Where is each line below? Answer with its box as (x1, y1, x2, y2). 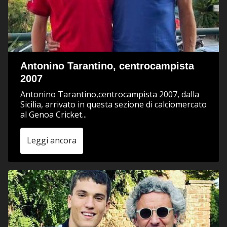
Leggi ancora (27, 134, 77, 146)
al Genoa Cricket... (20, 108, 87, 120)
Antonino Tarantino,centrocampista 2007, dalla (20, 88, 199, 100)
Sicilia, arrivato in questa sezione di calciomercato (20, 98, 207, 110)
